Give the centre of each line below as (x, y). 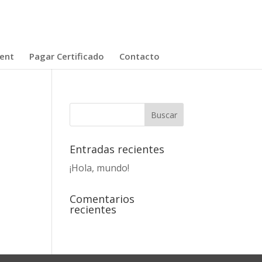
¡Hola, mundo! (100, 168)
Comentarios (102, 199)
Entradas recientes (117, 149)
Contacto (139, 56)
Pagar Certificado (66, 56)
